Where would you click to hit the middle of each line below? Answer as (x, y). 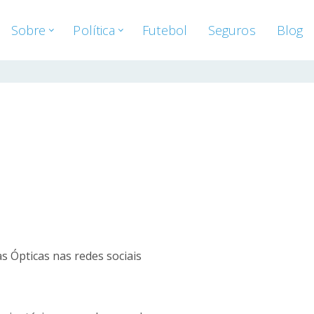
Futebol (165, 30)
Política (94, 30)
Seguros (232, 30)
